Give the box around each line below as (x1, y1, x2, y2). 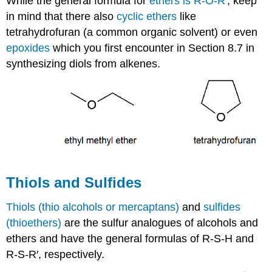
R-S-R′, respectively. (6, 248, 105, 260)
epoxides (6, 41, 50, 54)
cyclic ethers (117, 10, 177, 22)
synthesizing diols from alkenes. (6, 57, 161, 70)
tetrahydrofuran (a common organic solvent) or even (6, 25, 258, 38)
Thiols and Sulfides (6, 174, 142, 191)
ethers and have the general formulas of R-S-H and (6, 232, 254, 245)
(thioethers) (6, 216, 62, 229)
